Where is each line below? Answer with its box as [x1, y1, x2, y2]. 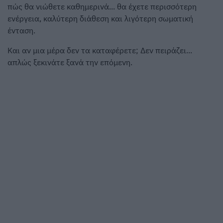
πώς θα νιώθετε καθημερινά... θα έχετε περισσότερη [7, 1, 197, 11]
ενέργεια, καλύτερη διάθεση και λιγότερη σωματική [7, 13, 193, 23]
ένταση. [7, 25, 35, 35]
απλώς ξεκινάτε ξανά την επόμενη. [7, 57, 132, 67]
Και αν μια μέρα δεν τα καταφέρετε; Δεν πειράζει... [7, 45, 192, 55]
